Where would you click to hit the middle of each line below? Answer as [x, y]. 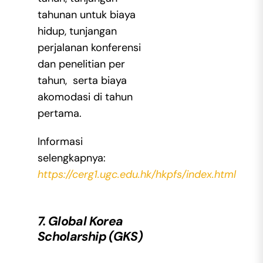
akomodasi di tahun [85, 97]
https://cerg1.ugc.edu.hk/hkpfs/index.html [136, 174]
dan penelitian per [81, 64]
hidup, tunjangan [77, 31]
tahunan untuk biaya [86, 14]
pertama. [59, 113]
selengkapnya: [71, 158]
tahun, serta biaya [82, 80]
